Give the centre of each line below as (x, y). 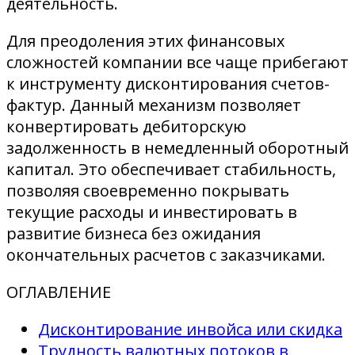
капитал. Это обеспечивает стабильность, (171, 169)
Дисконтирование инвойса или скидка (190, 329)
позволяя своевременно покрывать (148, 190)
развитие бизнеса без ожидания (134, 233)
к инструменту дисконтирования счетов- (168, 83)
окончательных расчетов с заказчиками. (166, 254)
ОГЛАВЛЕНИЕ (59, 292)
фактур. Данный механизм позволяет (154, 105)
